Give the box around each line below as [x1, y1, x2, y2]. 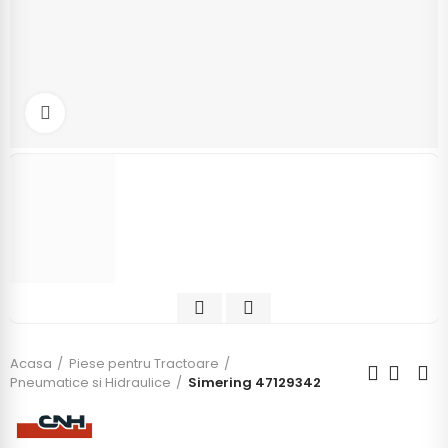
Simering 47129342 [188, 372, 321, 392]
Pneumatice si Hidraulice [10, 372, 171, 392]
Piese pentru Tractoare [69, 353, 219, 373]
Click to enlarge [65, 103, 176, 123]
